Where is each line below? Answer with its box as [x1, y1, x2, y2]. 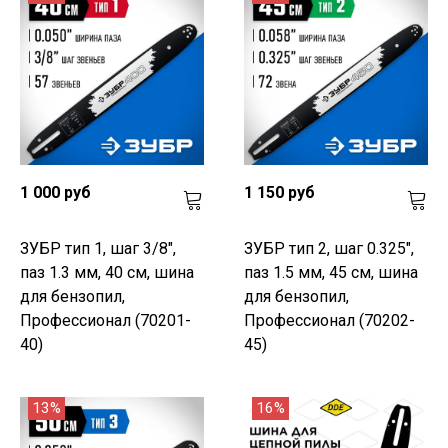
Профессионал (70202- [244, 310, 415, 330]
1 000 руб [20, 182, 91, 202]
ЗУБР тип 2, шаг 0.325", [244, 238, 414, 258]
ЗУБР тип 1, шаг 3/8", [20, 238, 176, 258]
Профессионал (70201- [20, 310, 191, 330]
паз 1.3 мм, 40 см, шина [20, 262, 194, 282]
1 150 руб [244, 182, 315, 202]
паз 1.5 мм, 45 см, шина [244, 262, 418, 282]
